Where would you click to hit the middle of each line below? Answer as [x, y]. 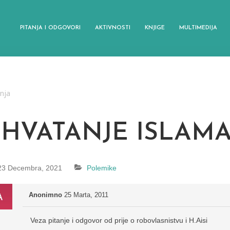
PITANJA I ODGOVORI [50, 28]
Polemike [102, 168]
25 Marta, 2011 [86, 195]
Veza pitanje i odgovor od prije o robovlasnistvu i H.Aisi [119, 221]
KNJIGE [155, 28]
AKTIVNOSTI [113, 28]
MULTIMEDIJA [198, 28]
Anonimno [45, 195]
